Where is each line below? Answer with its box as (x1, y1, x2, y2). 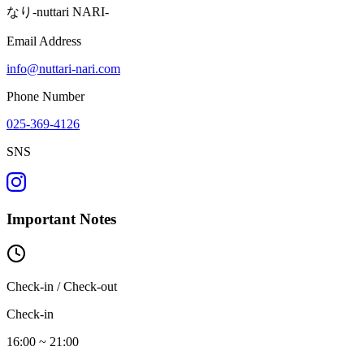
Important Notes (6, 210, 116, 228)
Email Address (6, 34, 81, 49)
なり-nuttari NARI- (6, 5, 109, 19)
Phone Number (6, 89, 84, 104)
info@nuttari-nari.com (6, 62, 120, 76)
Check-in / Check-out (6, 279, 117, 293)
